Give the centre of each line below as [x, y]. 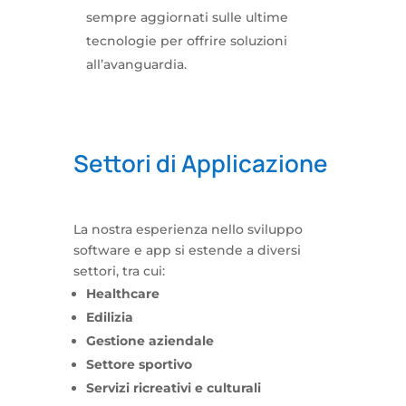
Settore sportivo [139, 364]
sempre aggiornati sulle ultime [187, 17]
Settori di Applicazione [200, 163]
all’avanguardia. [136, 64]
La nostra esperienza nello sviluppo [188, 229]
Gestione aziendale [150, 341]
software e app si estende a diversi [187, 250]
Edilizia [109, 317]
